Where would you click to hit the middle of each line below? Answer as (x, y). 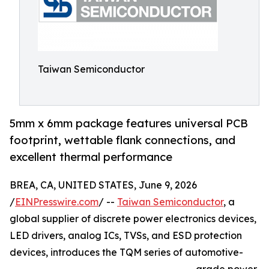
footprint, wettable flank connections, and (122, 140)
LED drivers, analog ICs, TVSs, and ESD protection (126, 236)
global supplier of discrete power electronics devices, (133, 219)
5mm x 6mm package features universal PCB (129, 123)
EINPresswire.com (57, 202)
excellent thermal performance (91, 157)
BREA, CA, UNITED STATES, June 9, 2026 (103, 185)
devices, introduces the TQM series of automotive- (126, 252)
